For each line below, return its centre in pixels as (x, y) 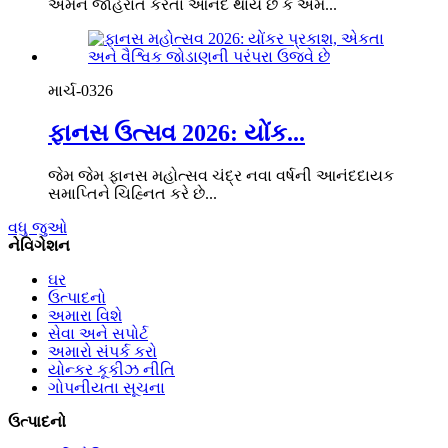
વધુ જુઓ (37, 228)
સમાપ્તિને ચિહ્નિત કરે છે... (132, 194)
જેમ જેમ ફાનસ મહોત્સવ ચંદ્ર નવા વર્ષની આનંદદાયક (221, 176)
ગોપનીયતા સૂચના (106, 388)
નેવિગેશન (39, 246)
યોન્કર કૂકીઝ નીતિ (111, 370)
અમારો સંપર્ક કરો (102, 352)
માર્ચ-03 (72, 91)
